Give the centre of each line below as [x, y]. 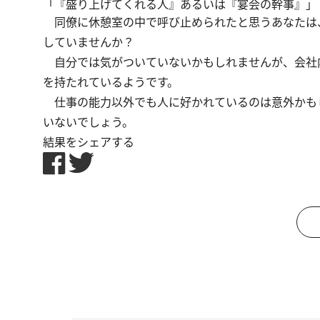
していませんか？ [89, 42]
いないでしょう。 [88, 122]
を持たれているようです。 [111, 82]
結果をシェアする [89, 142]
